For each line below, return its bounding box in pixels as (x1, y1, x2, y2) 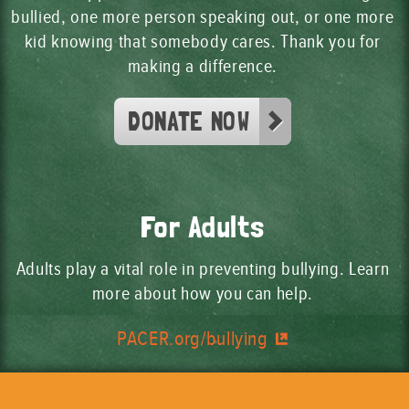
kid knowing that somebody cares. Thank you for (24, 31, 382, 54)
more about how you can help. (91, 282, 314, 305)
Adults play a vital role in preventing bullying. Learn (16, 257, 390, 280)
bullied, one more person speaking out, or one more (11, 6, 394, 29)
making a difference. (127, 56, 278, 79)
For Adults (140, 209, 266, 245)
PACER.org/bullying (116, 326, 268, 351)
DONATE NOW (128, 107, 250, 137)
